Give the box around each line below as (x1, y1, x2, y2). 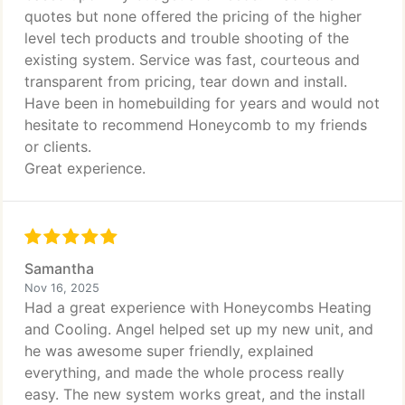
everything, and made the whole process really (24, 363, 344, 381)
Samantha (24, 259, 94, 278)
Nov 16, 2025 (24, 281, 99, 295)
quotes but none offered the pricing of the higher (24, 7, 362, 25)
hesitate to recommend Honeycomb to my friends (24, 116, 367, 134)
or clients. (24, 137, 91, 155)
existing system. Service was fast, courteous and (24, 51, 360, 69)
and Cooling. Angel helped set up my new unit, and (24, 320, 373, 338)
